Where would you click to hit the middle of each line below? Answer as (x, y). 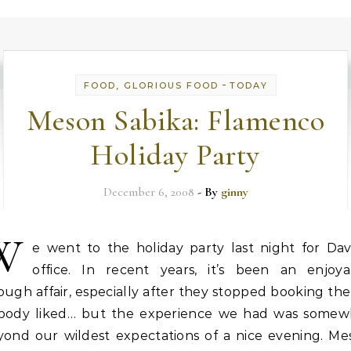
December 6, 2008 (148, 192)
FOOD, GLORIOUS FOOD (151, 85)
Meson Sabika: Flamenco (175, 121)
